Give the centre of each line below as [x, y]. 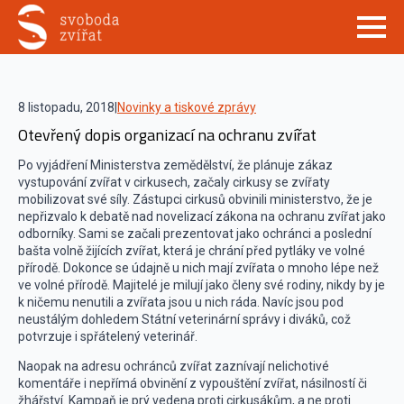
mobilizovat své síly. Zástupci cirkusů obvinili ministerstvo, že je [195, 199]
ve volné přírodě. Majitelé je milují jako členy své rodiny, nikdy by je [202, 285]
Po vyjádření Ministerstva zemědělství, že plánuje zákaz [175, 165]
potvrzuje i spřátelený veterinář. [108, 336]
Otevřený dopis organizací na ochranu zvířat [167, 135]
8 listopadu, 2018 [66, 107]
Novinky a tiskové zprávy [187, 107]
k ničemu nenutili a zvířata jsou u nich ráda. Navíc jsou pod [181, 302]
